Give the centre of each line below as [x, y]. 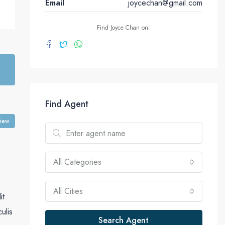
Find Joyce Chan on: [124, 28]
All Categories [77, 162]
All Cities [68, 191]
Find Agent [67, 104]
